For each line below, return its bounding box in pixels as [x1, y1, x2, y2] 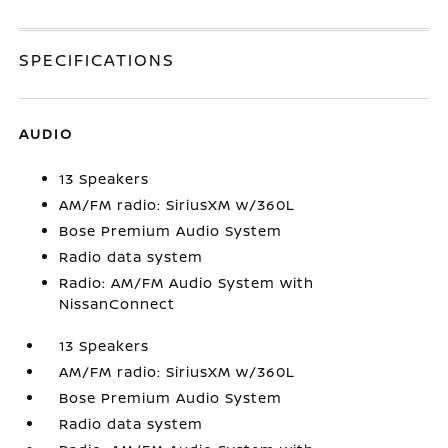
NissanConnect [59, 294, 176, 313]
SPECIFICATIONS [19, 49, 176, 71]
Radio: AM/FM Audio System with [59, 273, 315, 292]
